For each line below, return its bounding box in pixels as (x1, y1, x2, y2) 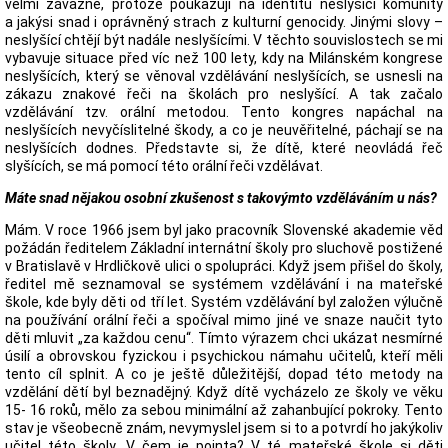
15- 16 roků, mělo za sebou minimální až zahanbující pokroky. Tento (5, 402, 443, 418)
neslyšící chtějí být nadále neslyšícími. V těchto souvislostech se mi (5, 32, 443, 48)
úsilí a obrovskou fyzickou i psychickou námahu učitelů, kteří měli (5, 348, 443, 364)
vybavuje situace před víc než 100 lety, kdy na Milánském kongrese (5, 50, 443, 66)
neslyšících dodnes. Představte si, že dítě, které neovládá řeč (5, 140, 443, 156)
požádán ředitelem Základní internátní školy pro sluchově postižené (5, 240, 443, 256)
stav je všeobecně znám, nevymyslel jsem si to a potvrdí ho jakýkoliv (5, 420, 443, 436)
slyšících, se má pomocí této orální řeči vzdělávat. (5, 158, 323, 174)
